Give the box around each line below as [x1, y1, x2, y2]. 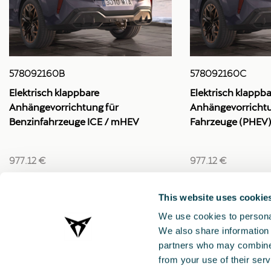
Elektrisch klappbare [9, 87, 99, 99]
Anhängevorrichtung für [9, 101, 119, 113]
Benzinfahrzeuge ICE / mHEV [9, 116, 139, 128]
